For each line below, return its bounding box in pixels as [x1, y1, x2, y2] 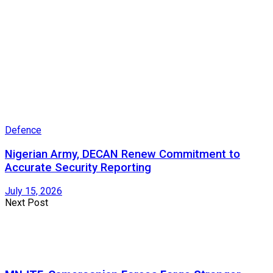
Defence [5, 124, 41, 136]
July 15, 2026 [5, 185, 62, 197]
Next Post [5, 197, 48, 209]
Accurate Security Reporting [5, 160, 151, 174]
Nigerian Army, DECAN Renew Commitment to [5, 147, 240, 161]
